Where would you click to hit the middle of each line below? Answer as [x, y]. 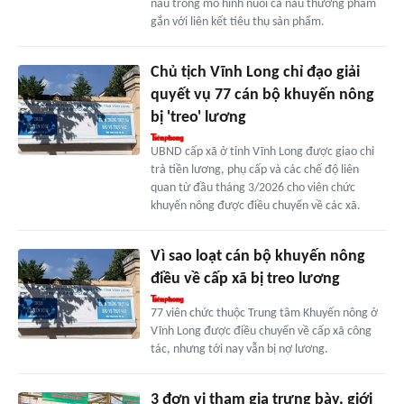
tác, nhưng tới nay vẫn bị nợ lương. [239, 349]
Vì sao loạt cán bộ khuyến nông [257, 256]
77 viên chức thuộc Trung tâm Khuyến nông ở [264, 313]
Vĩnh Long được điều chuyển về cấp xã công [261, 331]
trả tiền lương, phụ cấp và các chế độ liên [254, 170]
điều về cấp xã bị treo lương [245, 279]
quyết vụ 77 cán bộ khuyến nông [262, 95]
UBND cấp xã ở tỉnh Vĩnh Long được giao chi [262, 151]
